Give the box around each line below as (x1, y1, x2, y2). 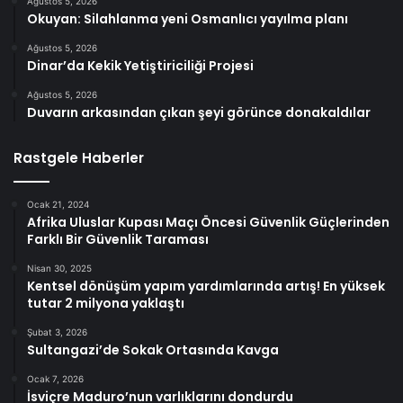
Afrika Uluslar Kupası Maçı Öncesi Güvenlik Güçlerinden (27, 213, 390, 232)
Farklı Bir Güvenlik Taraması (27, 230, 209, 249)
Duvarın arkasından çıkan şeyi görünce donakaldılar (27, 103, 371, 122)
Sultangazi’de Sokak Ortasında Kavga (27, 341, 279, 360)
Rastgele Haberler (13, 148, 144, 168)
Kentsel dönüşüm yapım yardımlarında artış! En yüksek (27, 277, 385, 296)
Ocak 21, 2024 (27, 199, 89, 210)
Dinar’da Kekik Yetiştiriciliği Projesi (27, 57, 254, 76)
